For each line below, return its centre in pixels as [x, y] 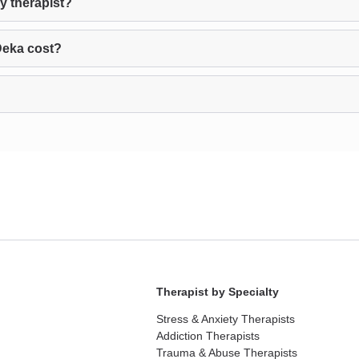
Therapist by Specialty [218, 292]
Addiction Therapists [208, 336]
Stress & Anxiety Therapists [226, 319]
